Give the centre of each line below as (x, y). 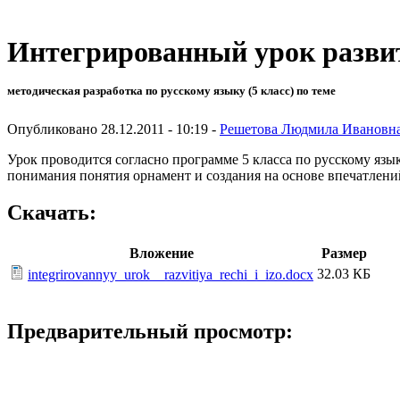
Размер (344, 254)
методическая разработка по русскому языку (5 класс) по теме (171, 91)
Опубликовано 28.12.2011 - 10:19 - (113, 129)
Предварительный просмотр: (150, 332)
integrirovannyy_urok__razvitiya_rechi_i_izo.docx (171, 275)
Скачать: (52, 213)
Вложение (162, 254)
